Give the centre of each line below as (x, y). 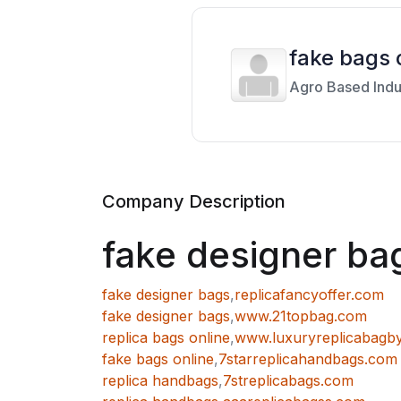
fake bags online (158, 359)
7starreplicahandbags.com (308, 359)
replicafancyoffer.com (309, 295)
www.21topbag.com (301, 316)
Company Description (194, 202)
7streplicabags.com (288, 381)
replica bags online (166, 338)
